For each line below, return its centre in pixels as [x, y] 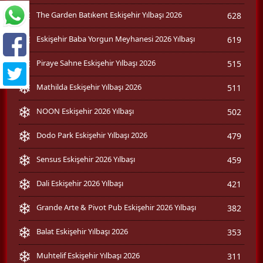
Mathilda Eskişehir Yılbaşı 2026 [89, 87]
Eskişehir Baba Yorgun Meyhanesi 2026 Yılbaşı [116, 38]
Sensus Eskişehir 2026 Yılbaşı [86, 159]
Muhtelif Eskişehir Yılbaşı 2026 [88, 255]
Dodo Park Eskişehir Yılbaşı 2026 [92, 135]
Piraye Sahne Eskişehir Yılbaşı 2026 [96, 63]
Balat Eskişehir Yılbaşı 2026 [82, 231]
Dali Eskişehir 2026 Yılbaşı [80, 183]
